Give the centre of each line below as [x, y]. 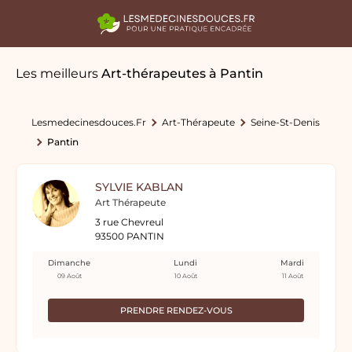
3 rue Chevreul [129, 222]
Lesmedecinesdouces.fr [89, 122]
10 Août [185, 276]
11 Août [292, 276]
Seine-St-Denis [285, 122]
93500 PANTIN [130, 236]
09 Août [69, 276]
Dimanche [69, 263]
